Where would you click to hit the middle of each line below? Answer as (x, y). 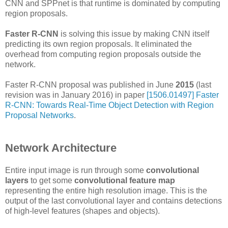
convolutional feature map (125, 180)
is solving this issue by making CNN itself (134, 34)
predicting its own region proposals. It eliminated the (98, 44)
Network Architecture (61, 148)
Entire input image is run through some (76, 170)
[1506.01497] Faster (183, 95)
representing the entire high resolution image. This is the (106, 190)
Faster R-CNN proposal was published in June (90, 84)
